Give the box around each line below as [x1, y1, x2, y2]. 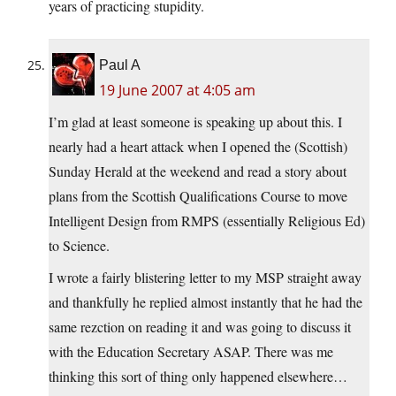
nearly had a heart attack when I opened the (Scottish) [49, 137, 347, 156]
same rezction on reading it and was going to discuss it [49, 317, 351, 337]
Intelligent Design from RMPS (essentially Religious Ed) [49, 211, 365, 231]
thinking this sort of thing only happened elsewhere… [49, 367, 347, 386]
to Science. [49, 236, 110, 255]
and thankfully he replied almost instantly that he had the [49, 293, 362, 312]
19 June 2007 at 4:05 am [99, 80, 255, 101]
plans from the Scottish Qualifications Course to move [49, 187, 347, 206]
